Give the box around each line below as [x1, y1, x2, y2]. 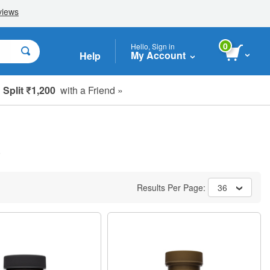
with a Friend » [55, 83, 123, 97]
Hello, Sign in [131, 40, 175, 51]
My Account [131, 48, 186, 62]
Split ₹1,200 [3, 83, 55, 97]
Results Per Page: [137, 181, 208, 193]
